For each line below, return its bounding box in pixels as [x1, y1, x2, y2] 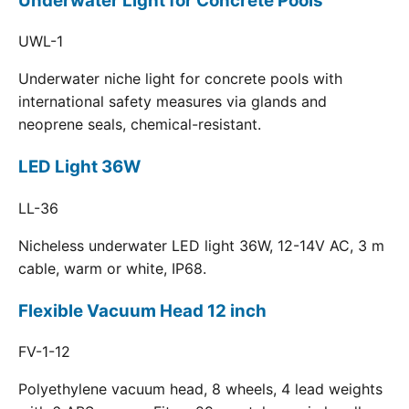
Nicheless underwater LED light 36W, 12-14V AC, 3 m [18, 236, 384, 255]
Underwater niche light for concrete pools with [18, 69, 342, 89]
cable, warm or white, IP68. [18, 258, 206, 278]
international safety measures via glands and [18, 92, 327, 111]
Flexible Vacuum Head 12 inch [18, 299, 267, 321]
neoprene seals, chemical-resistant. [18, 115, 261, 134]
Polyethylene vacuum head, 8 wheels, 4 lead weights [18, 380, 383, 399]
